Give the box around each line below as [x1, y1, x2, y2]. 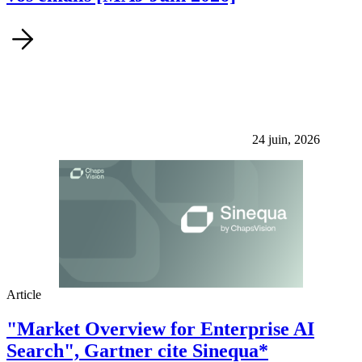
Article [6, 288, 41, 302]
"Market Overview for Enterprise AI [6, 318, 314, 340]
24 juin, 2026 [252, 132, 320, 146]
